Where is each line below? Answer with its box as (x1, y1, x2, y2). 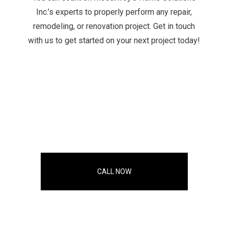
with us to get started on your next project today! (28, 36, 200, 46)
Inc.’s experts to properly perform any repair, (36, 7, 192, 17)
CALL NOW (97, 167, 131, 176)
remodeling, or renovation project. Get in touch (33, 21, 195, 32)
